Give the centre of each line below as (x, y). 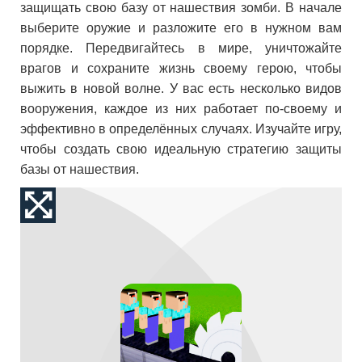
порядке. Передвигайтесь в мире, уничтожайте (181, 48)
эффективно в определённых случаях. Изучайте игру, (181, 129)
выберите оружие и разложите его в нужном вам (181, 28)
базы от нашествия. (80, 169)
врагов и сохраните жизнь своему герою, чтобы (181, 68)
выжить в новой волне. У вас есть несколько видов (181, 88)
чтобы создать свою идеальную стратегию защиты (181, 149)
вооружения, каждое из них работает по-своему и (181, 109)
